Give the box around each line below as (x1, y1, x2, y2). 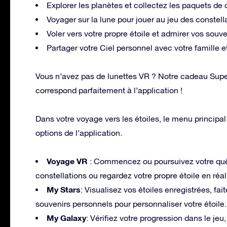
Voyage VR (47, 156, 90, 166)
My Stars (47, 184, 81, 195)
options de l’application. (35, 128, 122, 138)
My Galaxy (47, 213, 86, 223)
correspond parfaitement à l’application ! (35, 86, 182, 95)
